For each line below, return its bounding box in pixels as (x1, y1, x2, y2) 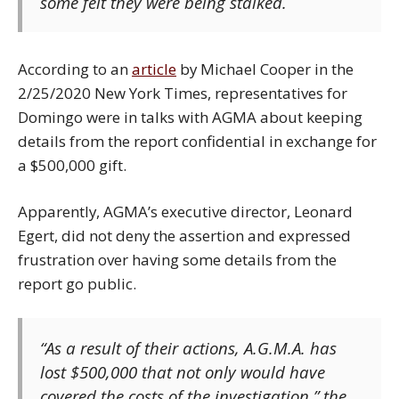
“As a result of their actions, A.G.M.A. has (40, 337, 337, 360)
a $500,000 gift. (18, 154, 126, 175)
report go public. (18, 273, 136, 294)
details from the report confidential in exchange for (18, 130, 377, 151)
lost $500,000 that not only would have (40, 361, 325, 384)
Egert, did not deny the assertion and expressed (18, 224, 351, 246)
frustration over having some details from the (18, 248, 337, 270)
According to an (18, 58, 132, 79)
